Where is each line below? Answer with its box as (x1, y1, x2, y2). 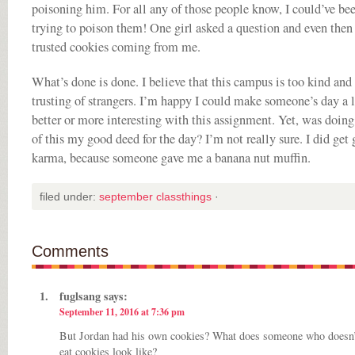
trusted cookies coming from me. (32, 38, 200, 55)
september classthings (99, 190, 212, 203)
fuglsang (59, 288, 101, 304)
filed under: (40, 190, 99, 203)
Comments (32, 242, 109, 260)
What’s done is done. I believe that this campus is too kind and (32, 73, 352, 90)
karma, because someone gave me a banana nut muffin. (32, 149, 311, 166)
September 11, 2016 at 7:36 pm (59, 305, 185, 319)
